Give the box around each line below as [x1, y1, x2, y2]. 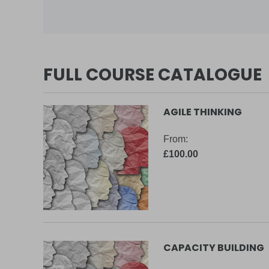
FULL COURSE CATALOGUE [43, 63, 262, 87]
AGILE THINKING [163, 105, 242, 119]
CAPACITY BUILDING [163, 241, 264, 255]
